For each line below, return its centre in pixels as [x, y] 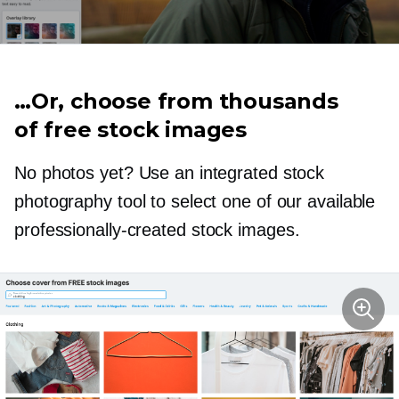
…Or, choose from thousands [176, 101]
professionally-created [100, 229]
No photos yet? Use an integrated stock [170, 172]
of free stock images [131, 129]
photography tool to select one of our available [195, 201]
